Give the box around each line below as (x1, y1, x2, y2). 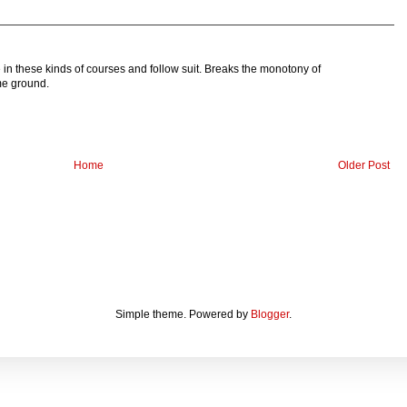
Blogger (251, 307, 289, 321)
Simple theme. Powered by (115, 307, 251, 321)
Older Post (338, 158, 390, 172)
